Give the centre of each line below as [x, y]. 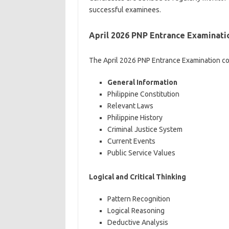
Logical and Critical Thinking [137, 177]
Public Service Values [141, 153]
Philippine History [135, 118]
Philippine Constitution [143, 94]
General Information [142, 82]
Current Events [131, 141]
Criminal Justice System [145, 129]
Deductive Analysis [138, 222]
